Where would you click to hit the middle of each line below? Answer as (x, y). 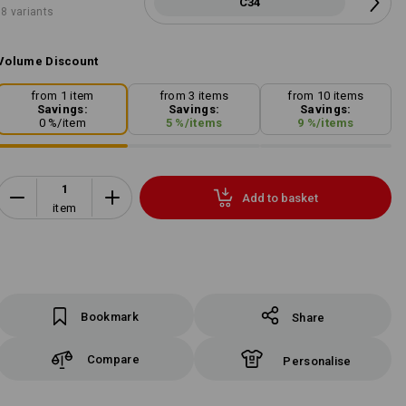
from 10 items (326, 96)
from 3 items (194, 96)
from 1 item (63, 96)
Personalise (317, 361)
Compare (113, 359)
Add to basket (280, 198)
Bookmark (110, 317)
